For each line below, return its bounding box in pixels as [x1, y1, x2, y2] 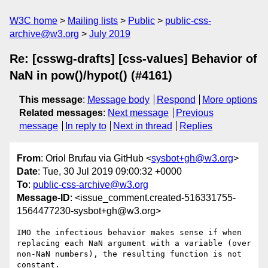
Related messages [19, 108, 103, 118]
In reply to [65, 121, 106, 131]
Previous [175, 108, 214, 118]
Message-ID [17, 193, 70, 203]
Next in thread [113, 121, 173, 131]
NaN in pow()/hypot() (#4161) [10, 69, 172, 82]
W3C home [10, 16, 57, 26]
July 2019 [89, 29, 130, 39]
